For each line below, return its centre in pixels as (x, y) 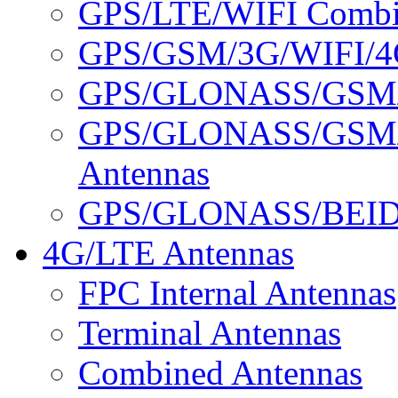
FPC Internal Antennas (237, 293)
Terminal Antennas (210, 333)
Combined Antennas (220, 373)
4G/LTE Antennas (168, 253)
